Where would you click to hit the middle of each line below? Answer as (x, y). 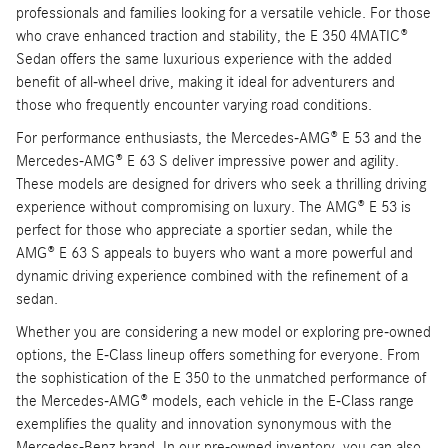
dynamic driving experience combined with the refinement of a (212, 276)
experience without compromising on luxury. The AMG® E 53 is (213, 207)
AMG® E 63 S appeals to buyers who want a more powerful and (214, 253)
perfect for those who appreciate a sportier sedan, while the (204, 230)
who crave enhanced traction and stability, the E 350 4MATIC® (212, 36)
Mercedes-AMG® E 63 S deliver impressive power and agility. (207, 161)
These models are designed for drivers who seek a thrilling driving (221, 184)
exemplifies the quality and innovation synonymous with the (204, 424)
